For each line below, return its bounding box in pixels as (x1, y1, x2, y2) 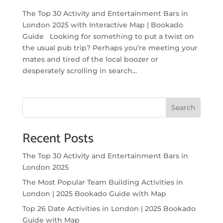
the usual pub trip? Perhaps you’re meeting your (22, 43, 198, 52)
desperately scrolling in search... (22, 66, 137, 75)
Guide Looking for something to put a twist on (22, 31, 194, 41)
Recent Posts (22, 127, 94, 149)
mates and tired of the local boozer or (22, 54, 158, 64)
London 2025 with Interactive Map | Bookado (22, 20, 183, 29)
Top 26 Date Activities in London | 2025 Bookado (22, 204, 196, 213)
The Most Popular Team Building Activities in (22, 177, 183, 187)
